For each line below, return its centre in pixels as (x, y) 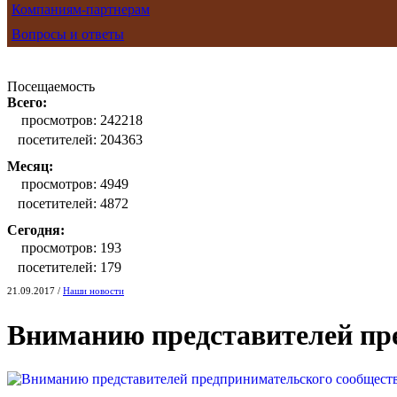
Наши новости (93, 291)
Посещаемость (51, 86)
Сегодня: (36, 230)
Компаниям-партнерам (81, 9)
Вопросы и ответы (68, 34)
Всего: (27, 102)
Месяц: (30, 166)
